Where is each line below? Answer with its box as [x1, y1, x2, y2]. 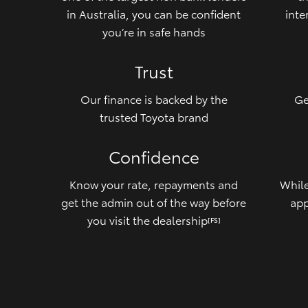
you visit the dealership [87, 211, 208, 228]
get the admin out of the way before [61, 193, 247, 210]
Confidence [108, 144, 199, 168]
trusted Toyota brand [99, 108, 208, 124]
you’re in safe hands [102, 23, 206, 39]
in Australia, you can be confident [67, 5, 241, 21]
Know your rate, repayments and [69, 175, 239, 192]
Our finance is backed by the [80, 90, 228, 107]
